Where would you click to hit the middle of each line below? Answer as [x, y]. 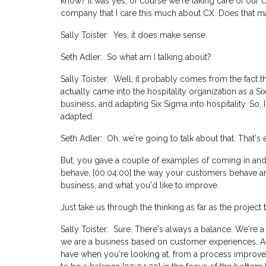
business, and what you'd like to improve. [140, 186]
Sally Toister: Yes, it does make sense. [134, 35]
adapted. [77, 117]
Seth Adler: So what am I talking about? [136, 57]
